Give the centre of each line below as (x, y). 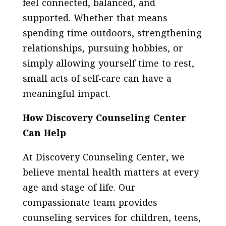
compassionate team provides (90, 203)
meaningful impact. (66, 94)
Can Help (44, 134)
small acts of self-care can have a (97, 79)
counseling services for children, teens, (111, 218)
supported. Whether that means (95, 19)
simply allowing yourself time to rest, (108, 64)
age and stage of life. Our (79, 188)
